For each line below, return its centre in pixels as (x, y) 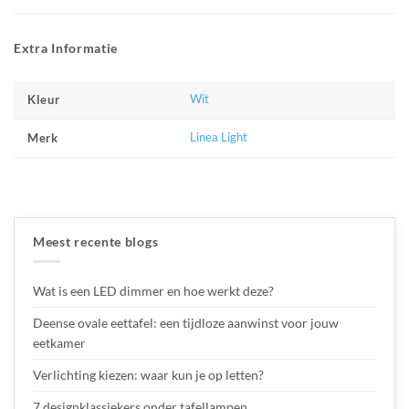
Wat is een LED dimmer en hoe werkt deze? (153, 290)
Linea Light (219, 137)
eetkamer (59, 342)
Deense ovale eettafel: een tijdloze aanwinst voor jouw (186, 322)
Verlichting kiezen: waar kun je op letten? (148, 374)
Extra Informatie (66, 47)
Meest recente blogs (96, 241)
